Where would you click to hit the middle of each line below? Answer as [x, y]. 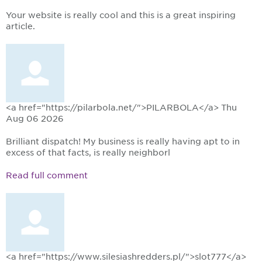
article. [20, 27]
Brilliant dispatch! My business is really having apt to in [123, 142]
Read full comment [47, 176]
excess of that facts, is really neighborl [88, 153]
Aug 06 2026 [35, 119]
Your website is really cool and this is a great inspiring [121, 15]
